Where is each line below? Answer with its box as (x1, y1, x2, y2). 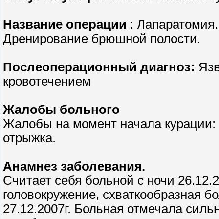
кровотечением (3, 74, 91, 88)
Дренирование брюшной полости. (3, 32, 200, 46)
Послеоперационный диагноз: (3, 60, 195, 74)
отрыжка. (3, 131, 56, 145)
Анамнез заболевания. (3, 159, 145, 174)
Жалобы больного (3, 103, 120, 117)
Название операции (3, 18, 130, 32)
